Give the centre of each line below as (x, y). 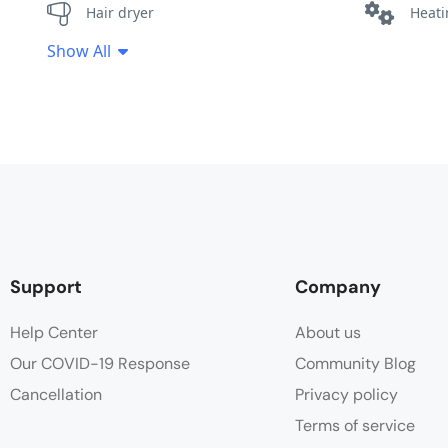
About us (328, 333)
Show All (79, 51)
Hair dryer (120, 13)
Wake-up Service (147, 113)
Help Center (54, 333)
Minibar (118, 63)
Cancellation (56, 395)
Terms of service (355, 426)
